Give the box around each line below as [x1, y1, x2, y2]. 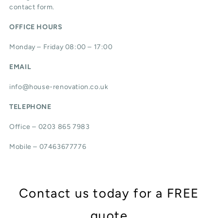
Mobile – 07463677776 [9, 143, 87, 151]
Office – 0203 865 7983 [9, 123, 90, 131]
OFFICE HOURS [9, 23, 63, 32]
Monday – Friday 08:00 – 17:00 [9, 43, 113, 52]
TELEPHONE [9, 103, 52, 111]
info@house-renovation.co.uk [9, 83, 109, 91]
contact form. [9, 3, 55, 12]
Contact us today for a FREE [18, 185, 200, 201]
